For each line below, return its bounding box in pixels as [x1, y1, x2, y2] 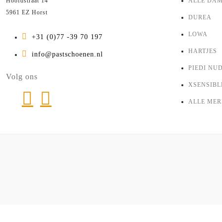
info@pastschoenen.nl [32, 51, 103, 58]
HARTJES [188, 48, 217, 55]
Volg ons [6, 72, 38, 81]
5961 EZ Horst [6, 9, 48, 16]
